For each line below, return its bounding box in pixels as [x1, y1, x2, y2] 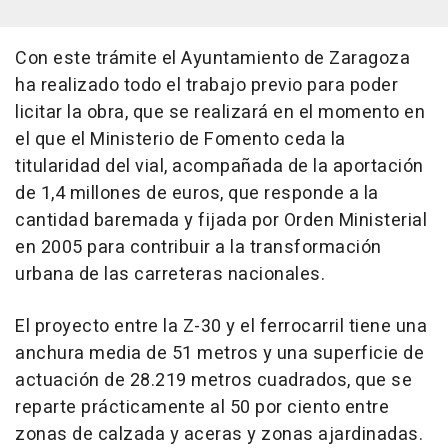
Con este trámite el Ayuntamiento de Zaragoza [15, 45, 410, 72]
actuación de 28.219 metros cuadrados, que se [15, 367, 412, 394]
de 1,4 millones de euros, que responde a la [15, 180, 379, 207]
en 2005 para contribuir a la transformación [15, 234, 382, 261]
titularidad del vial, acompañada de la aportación [15, 153, 424, 180]
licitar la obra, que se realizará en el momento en [15, 99, 425, 126]
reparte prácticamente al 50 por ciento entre [15, 394, 389, 421]
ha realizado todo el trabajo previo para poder [15, 72, 398, 99]
